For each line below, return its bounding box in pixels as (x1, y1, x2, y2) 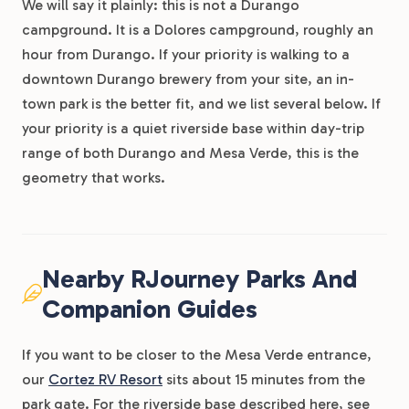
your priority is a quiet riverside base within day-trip (22, 120, 364, 137)
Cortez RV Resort (48, 371, 163, 388)
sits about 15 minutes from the (163, 371, 365, 388)
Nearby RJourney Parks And (42, 264, 357, 294)
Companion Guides (42, 294, 257, 324)
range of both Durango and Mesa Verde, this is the (22, 144, 359, 162)
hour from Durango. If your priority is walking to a (22, 46, 350, 63)
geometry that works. (22, 169, 165, 186)
